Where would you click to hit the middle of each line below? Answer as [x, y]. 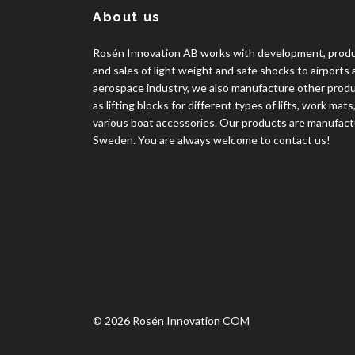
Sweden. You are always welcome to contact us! [212, 140]
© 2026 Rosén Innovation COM [171, 321]
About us [127, 17]
